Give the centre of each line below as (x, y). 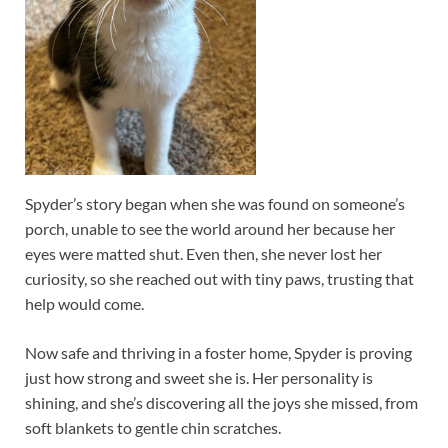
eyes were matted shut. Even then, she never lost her (203, 253)
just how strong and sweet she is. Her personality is (199, 377)
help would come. (84, 303)
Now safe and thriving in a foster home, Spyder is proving (218, 352)
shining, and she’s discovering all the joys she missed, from (221, 402)
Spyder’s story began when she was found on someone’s (215, 203)
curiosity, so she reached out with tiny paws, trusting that (219, 278)
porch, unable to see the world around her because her (210, 228)
